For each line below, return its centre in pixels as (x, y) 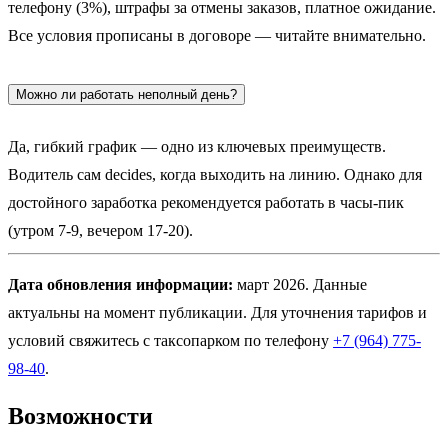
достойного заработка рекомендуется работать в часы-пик (206, 202)
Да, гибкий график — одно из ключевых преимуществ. (197, 146)
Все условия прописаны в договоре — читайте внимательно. (217, 35)
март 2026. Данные (300, 284)
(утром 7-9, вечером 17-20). (100, 230)
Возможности (80, 415)
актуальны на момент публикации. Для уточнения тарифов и (217, 312)
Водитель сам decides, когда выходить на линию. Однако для (215, 174)
